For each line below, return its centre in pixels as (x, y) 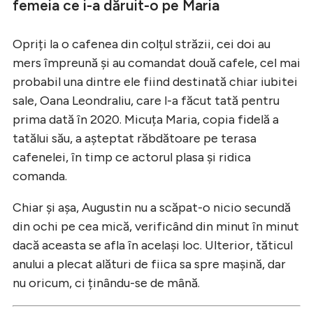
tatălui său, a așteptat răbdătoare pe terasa (134, 138)
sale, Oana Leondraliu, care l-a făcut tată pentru (146, 100)
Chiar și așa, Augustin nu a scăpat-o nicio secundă (152, 207)
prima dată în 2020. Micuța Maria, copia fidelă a (146, 119)
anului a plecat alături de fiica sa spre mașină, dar (149, 264)
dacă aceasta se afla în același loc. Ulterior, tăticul (153, 245)
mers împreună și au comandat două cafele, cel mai (156, 63)
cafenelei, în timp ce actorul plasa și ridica (132, 157)
